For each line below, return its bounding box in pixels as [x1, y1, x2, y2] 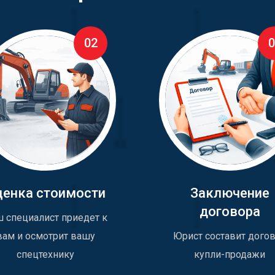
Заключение [190, 185, 269, 201]
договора [199, 204, 260, 220]
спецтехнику [17, 249, 74, 261]
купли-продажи [194, 249, 265, 261]
